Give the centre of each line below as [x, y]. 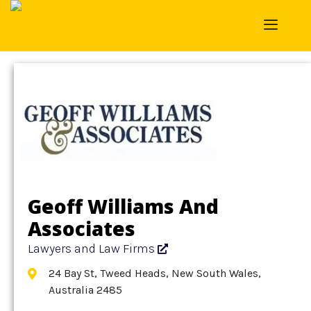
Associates [82, 228]
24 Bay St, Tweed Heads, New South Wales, [155, 273]
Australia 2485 [85, 290]
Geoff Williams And [123, 206]
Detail [60, 16]
